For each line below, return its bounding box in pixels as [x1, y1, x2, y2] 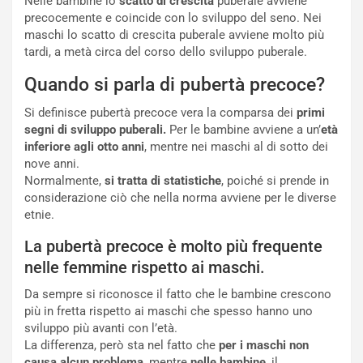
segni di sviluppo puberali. [24, 122, 166, 137]
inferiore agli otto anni [24, 139, 144, 154]
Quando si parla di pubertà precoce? [24, 74, 325, 96]
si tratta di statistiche [105, 173, 221, 188]
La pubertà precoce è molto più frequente [24, 237, 322, 256]
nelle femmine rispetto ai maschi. [24, 258, 265, 277]
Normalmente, [24, 173, 105, 188]
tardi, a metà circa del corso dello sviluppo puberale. [24, 45, 307, 59]
